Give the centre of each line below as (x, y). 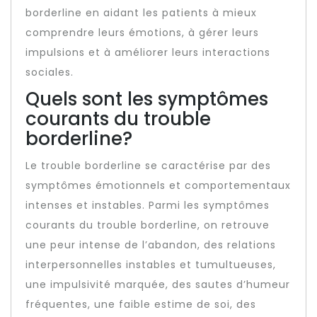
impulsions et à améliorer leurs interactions (148, 52)
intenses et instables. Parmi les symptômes (148, 205)
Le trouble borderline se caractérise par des (148, 166)
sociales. (50, 72)
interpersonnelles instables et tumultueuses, (151, 265)
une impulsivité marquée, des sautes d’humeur (158, 284)
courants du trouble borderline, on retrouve (148, 225)
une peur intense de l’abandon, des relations (151, 245)
